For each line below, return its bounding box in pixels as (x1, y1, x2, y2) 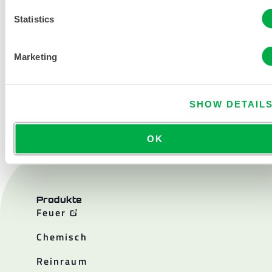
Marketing (14, 51, 57, 61)
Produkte (36, 194, 83, 205)
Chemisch (36, 229, 87, 244)
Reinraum (36, 253, 87, 268)
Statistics (14, 13, 54, 24)
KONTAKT (112, 85, 160, 100)
